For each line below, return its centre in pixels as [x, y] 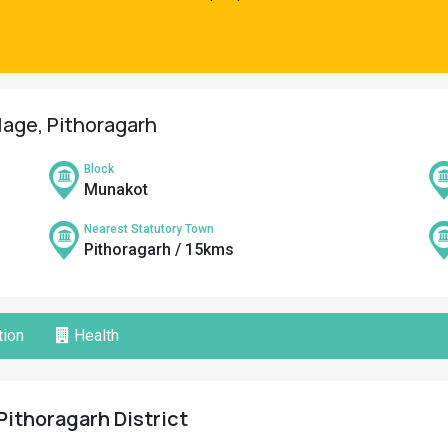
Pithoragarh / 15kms [159, 249]
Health [94, 335]
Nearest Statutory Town [149, 229]
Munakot [116, 189]
